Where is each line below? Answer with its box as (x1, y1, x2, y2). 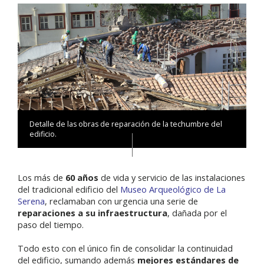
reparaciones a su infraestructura (18, 207, 167, 219)
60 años (65, 171, 98, 184)
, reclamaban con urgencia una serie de (45, 195, 198, 207)
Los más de (18, 171, 65, 184)
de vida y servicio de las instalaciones (98, 171, 245, 184)
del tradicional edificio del (18, 183, 120, 196)
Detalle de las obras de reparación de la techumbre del (29, 119, 222, 130)
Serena (18, 195, 45, 207)
